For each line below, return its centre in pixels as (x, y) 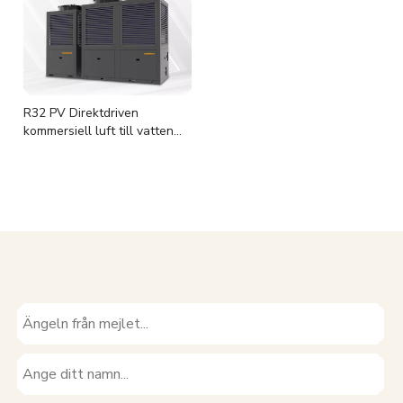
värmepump (57, 149)
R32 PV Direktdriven (81, 113)
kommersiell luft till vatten (99, 131)
